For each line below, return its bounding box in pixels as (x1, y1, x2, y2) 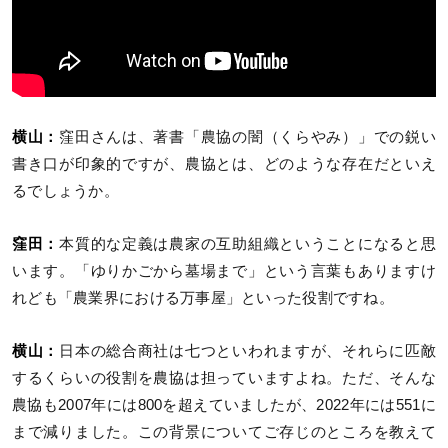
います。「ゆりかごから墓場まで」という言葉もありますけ (12, 262, 436, 279)
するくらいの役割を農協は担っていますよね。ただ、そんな (12, 369, 436, 386)
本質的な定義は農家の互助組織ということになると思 (59, 235, 436, 252)
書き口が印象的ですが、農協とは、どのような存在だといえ (12, 155, 436, 172)
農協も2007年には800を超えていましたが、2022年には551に (12, 396, 436, 413)
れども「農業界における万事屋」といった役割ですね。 (12, 289, 394, 306)
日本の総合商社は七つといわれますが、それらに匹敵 (59, 342, 436, 359)
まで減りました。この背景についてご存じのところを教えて (12, 423, 436, 440)
